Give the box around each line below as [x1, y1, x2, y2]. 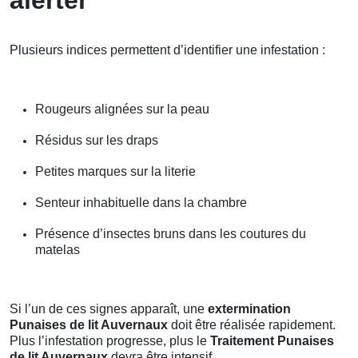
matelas [35, 242, 80, 257]
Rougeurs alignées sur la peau [35, 101, 209, 116]
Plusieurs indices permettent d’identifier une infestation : [10, 42, 325, 57]
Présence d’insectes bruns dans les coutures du [35, 226, 306, 241]
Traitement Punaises [210, 333, 334, 348]
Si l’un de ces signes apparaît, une [10, 301, 208, 316]
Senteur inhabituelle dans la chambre [35, 195, 247, 209]
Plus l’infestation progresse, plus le [10, 333, 210, 348]
